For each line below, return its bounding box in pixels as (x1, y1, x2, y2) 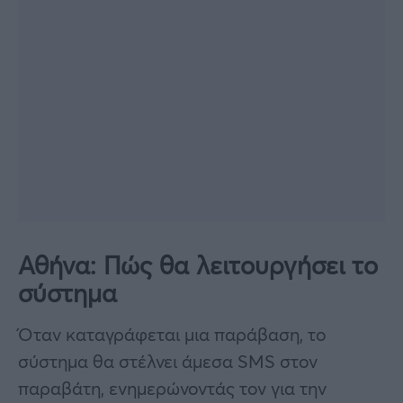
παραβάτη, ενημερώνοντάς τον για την (18, 376, 327, 401)
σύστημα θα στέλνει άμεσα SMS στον (18, 349, 318, 374)
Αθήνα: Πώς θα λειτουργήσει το (18, 248, 378, 282)
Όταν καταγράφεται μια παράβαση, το (18, 322, 327, 347)
